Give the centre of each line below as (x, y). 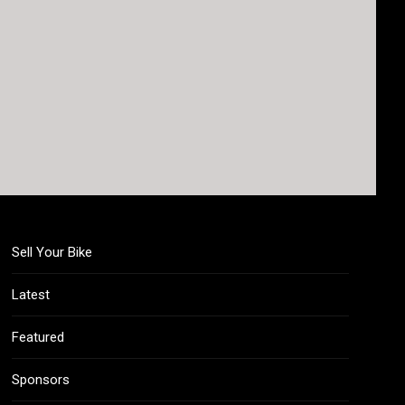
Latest (30, 295)
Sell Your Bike (52, 252)
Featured (38, 337)
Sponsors (40, 380)
